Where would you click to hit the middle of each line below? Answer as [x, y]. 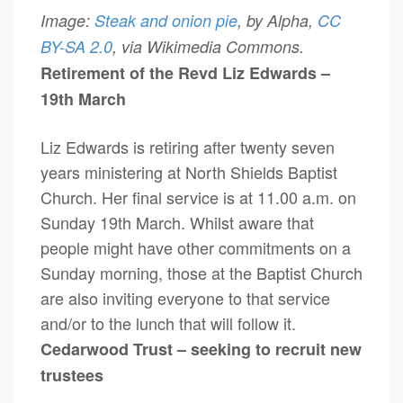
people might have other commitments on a [196, 247]
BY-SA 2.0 [76, 46]
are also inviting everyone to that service [185, 298]
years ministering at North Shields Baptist [189, 172]
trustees [72, 375]
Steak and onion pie [166, 20]
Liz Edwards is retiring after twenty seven [188, 147]
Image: [67, 20]
